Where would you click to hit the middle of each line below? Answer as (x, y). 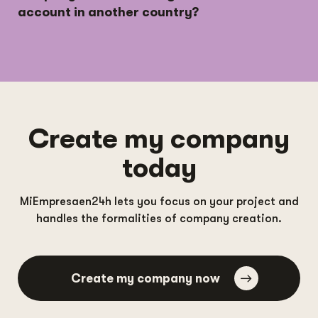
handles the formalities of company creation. (159, 219)
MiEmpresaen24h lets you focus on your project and (159, 202)
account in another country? (108, 12)
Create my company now (145, 278)
